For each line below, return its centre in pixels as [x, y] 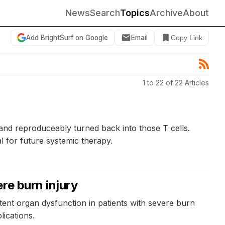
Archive [166, 13]
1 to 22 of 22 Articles [176, 82]
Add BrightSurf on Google [67, 37]
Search [105, 13]
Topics [135, 13]
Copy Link [187, 38]
